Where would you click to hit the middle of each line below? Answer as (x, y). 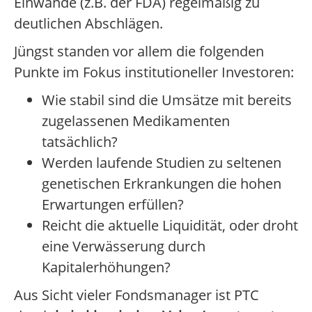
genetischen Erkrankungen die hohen (162, 184)
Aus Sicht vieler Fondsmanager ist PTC (136, 295)
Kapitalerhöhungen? (106, 267)
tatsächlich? (80, 142)
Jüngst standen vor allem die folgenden (139, 52)
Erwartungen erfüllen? (113, 205)
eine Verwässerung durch (124, 247)
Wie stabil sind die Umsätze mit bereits (167, 100)
